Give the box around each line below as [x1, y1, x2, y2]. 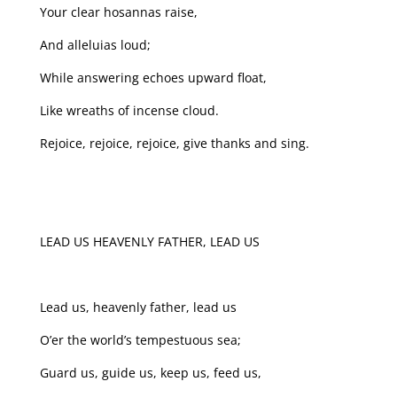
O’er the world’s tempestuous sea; [39, 331, 241, 348]
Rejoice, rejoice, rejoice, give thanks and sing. [39, 134, 309, 152]
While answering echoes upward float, [39, 68, 267, 86]
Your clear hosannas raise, [39, 3, 198, 20]
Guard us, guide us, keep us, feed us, [39, 363, 261, 381]
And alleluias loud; [39, 35, 151, 53]
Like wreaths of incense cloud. [39, 101, 219, 119]
